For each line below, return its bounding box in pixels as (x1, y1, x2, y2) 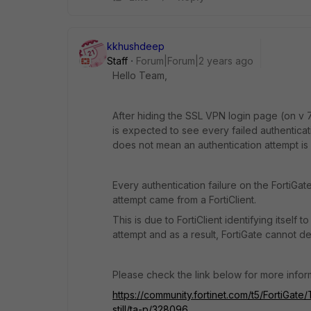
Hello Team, (112, 69, 167, 81)
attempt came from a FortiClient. (112, 193, 256, 205)
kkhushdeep (107, 40, 165, 52)
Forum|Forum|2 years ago (136, 54, 253, 67)
